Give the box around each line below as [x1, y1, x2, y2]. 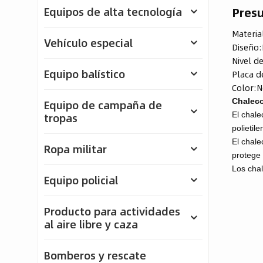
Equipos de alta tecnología [43, 3, 182, 20]
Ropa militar [43, 140, 107, 157]
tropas [43, 109, 77, 126]
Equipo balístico [43, 65, 125, 82]
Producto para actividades [43, 203, 180, 220]
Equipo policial [43, 171, 118, 188]
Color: [232, 80, 257, 94]
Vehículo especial [43, 34, 133, 51]
